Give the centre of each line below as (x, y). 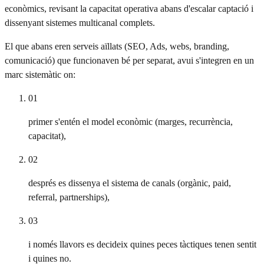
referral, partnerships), (69, 197)
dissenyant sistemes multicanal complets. (80, 22)
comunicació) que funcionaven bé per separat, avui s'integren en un (129, 60)
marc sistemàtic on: (40, 74)
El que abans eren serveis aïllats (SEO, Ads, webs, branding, (117, 46)
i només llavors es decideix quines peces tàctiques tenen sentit (142, 244)
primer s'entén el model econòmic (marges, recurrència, (131, 121)
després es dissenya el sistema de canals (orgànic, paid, (130, 183)
